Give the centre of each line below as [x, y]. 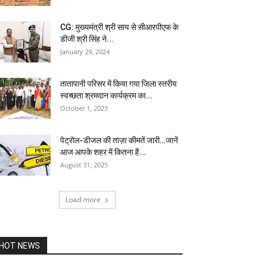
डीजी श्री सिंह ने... [87, 39]
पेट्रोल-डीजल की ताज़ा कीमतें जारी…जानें [119, 140]
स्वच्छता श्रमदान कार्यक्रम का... [106, 95]
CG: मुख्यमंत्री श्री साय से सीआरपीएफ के [119, 27]
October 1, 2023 [84, 108]
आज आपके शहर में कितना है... [103, 152]
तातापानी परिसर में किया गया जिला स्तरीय [118, 84]
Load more [83, 199]
